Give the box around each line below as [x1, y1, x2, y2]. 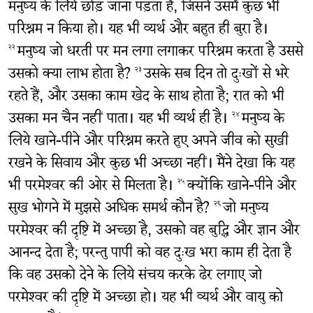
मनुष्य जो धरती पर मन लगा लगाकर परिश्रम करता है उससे [17, 38, 303, 68]
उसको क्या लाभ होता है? [8, 61, 135, 90]
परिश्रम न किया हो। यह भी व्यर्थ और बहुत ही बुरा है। [8, 16, 268, 45]
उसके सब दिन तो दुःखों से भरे [143, 61, 289, 90]
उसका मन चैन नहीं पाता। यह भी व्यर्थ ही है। [8, 105, 232, 135]
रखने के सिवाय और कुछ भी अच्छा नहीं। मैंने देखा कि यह [8, 150, 295, 180]
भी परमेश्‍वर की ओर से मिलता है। [8, 173, 177, 202]
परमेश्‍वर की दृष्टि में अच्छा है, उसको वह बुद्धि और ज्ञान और [8, 217, 300, 247]
